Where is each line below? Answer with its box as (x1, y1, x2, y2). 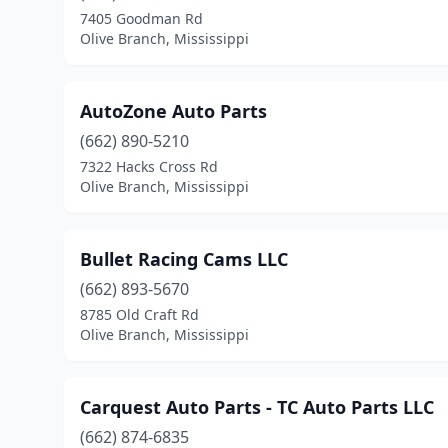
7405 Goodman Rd (80, 9, 203, 28)
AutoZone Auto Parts (80, 99, 267, 123)
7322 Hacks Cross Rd (80, 157, 218, 176)
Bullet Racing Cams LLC (80, 247, 288, 271)
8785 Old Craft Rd (80, 305, 199, 324)
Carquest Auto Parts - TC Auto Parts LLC (80, 395, 434, 419)
